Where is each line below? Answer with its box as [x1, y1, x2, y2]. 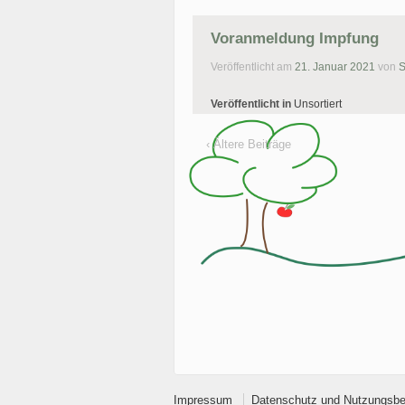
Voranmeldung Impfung [211, 30, 379, 48]
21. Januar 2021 [295, 60, 375, 73]
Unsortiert [294, 97, 342, 110]
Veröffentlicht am [211, 60, 295, 73]
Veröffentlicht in [211, 97, 294, 110]
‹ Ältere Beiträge [206, 137, 291, 151]
